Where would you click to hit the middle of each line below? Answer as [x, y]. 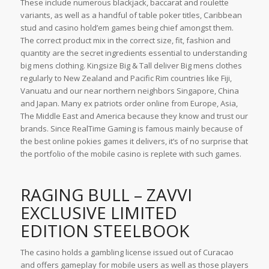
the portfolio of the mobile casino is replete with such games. [131, 153]
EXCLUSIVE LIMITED [98, 212]
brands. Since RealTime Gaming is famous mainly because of [131, 128]
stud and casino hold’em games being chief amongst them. [127, 27]
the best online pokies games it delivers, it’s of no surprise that [134, 141]
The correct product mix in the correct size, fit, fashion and [125, 40]
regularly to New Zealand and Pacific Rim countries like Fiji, [126, 78]
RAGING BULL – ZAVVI [106, 194]
